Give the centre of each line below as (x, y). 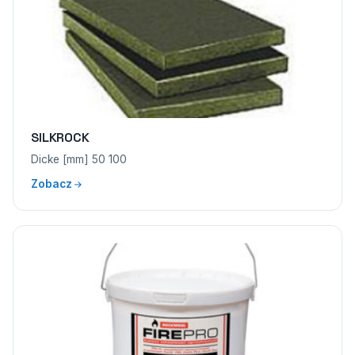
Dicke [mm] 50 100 (79, 159)
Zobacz (52, 184)
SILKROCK (60, 137)
